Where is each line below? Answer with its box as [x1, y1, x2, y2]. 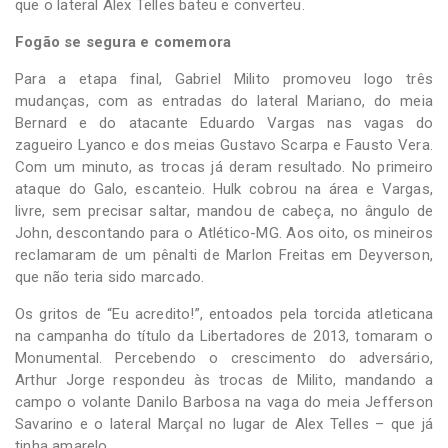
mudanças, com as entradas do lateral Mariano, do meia [15, 91, 433, 110]
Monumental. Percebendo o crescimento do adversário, [15, 348, 433, 367]
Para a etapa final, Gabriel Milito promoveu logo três [15, 69, 433, 88]
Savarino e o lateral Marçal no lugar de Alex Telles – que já [15, 414, 433, 433]
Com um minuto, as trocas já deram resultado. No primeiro [15, 157, 433, 176]
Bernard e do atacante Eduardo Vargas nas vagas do [15, 113, 433, 132]
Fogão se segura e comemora [15, 32, 232, 51]
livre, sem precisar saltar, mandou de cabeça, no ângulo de [15, 201, 433, 220]
